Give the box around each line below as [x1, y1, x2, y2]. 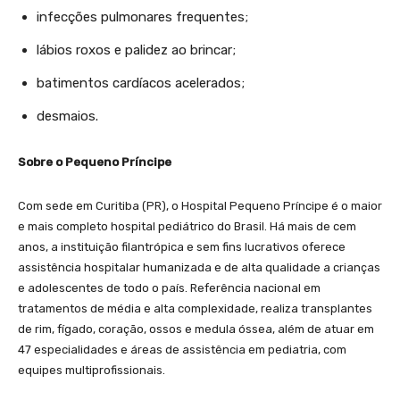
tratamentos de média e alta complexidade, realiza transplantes [18, 301, 372, 315]
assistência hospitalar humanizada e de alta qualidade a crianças [18, 260, 380, 274]
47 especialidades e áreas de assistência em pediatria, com [18, 342, 346, 356]
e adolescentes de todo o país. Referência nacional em [18, 280, 321, 295]
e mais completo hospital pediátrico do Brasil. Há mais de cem [18, 219, 356, 233]
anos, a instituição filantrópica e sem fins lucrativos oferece [18, 239, 346, 254]
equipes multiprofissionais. [18, 362, 165, 377]
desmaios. [37, 107, 98, 124]
